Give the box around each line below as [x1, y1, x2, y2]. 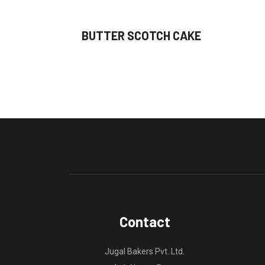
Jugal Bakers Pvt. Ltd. [105, 246, 185, 256]
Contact [119, 212, 170, 230]
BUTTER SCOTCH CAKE [82, 28, 202, 43]
